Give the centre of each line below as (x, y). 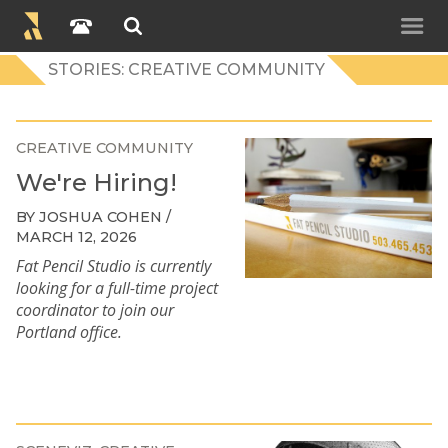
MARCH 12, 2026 (76, 237)
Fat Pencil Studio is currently (113, 266)
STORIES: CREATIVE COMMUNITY (186, 69)
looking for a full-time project (117, 288)
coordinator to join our (95, 310)
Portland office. (69, 332)
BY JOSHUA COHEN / (93, 217)
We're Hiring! (96, 182)
